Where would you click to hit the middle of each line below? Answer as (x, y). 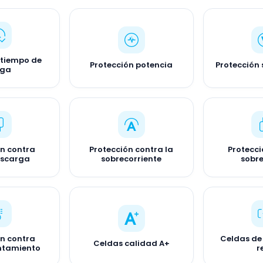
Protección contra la (131, 149)
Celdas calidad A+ (131, 243)
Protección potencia (131, 65)
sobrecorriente (131, 159)
